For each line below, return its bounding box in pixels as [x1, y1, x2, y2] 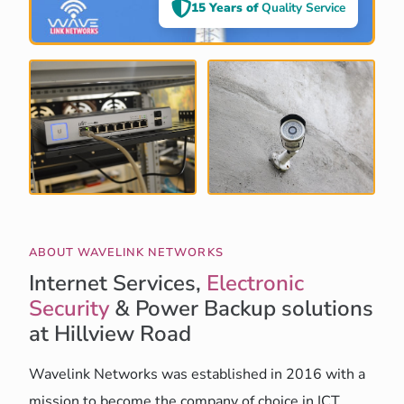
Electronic [207, 269, 304, 298]
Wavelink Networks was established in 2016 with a [29, 364, 365, 385]
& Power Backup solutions [109, 294, 373, 324]
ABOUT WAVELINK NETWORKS [29, 244, 224, 262]
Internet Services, [29, 269, 207, 298]
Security [29, 294, 109, 324]
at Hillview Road [29, 319, 191, 349]
